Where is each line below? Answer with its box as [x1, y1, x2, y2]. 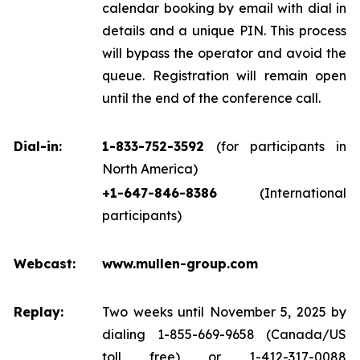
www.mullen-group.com [102, 256, 258, 272]
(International [260, 185, 346, 201]
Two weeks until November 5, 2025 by [102, 304, 346, 320]
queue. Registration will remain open [102, 67, 346, 84]
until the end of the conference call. [102, 90, 321, 106]
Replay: [14, 304, 63, 320]
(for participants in [216, 138, 346, 154]
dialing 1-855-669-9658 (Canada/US [102, 326, 346, 342]
